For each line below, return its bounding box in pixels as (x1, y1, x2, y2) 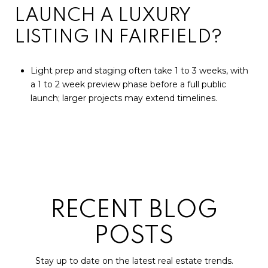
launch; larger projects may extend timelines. (30, 93, 217, 104)
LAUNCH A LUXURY (14, 6, 191, 25)
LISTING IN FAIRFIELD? (14, 28, 223, 47)
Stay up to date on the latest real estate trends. (35, 255, 233, 266)
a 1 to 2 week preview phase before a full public (30, 79, 226, 90)
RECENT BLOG (50, 198, 218, 223)
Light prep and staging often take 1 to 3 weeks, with (30, 65, 248, 77)
